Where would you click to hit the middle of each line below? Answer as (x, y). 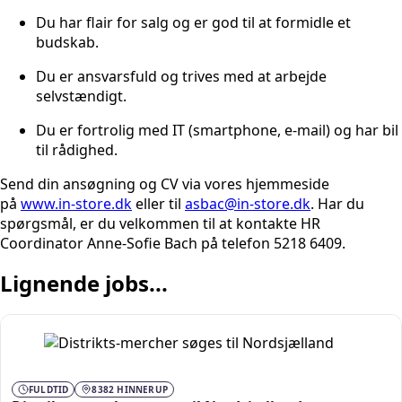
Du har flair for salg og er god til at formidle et (193, 22)
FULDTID (49, 389)
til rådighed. (79, 149)
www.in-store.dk (76, 203)
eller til (158, 203)
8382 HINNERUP (130, 389)
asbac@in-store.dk (248, 203)
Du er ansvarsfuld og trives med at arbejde (181, 76)
